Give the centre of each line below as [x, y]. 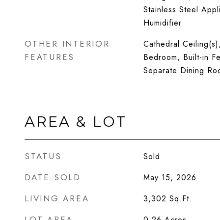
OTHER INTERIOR [67, 44]
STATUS [43, 156]
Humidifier [162, 23]
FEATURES [50, 57]
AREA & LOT [76, 122]
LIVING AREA [57, 198]
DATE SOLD [53, 177]
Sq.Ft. [180, 199]
